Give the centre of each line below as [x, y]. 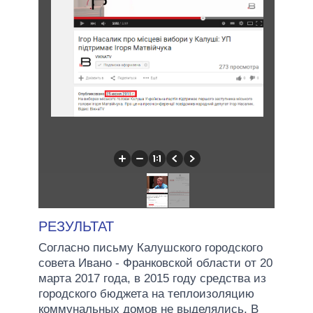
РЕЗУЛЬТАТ [76, 226]
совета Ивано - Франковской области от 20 [155, 263]
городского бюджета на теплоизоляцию [146, 293]
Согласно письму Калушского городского [151, 247]
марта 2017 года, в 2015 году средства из [152, 278]
